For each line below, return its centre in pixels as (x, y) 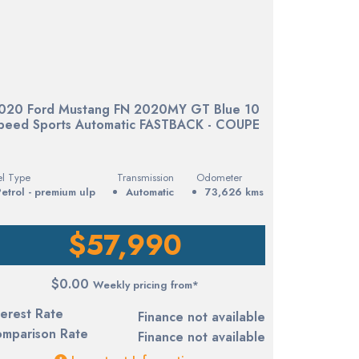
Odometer (219, 177)
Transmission (146, 177)
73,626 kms (234, 192)
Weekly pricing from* (145, 284)
